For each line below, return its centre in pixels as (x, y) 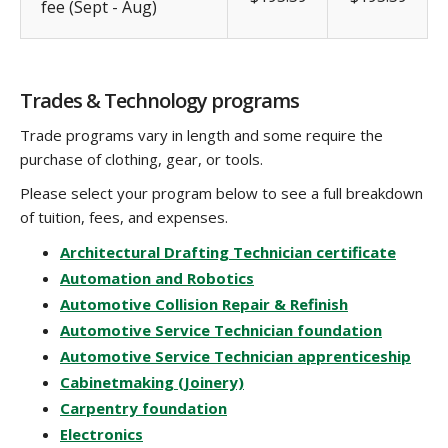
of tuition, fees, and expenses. (124, 216)
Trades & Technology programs (159, 100)
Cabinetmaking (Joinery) (152, 381)
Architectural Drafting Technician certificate (228, 251)
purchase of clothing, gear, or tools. (141, 158)
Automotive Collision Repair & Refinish (204, 303)
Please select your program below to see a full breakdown (221, 192)
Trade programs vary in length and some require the (201, 134)
